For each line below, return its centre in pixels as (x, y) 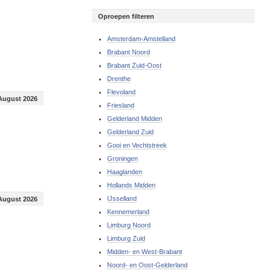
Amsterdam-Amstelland (142, 39)
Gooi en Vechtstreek (137, 145)
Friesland (121, 105)
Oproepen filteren (126, 16)
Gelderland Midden (135, 119)
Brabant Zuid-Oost (135, 65)
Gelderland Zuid (131, 132)
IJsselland (122, 198)
